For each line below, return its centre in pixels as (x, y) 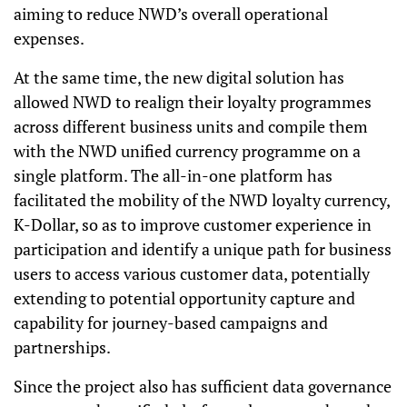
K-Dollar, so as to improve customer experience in (193, 224)
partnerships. (62, 347)
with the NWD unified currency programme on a (187, 151)
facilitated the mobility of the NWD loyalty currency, (202, 200)
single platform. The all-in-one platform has (173, 175)
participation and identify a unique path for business (203, 249)
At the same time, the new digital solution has (179, 77)
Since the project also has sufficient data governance (203, 386)
